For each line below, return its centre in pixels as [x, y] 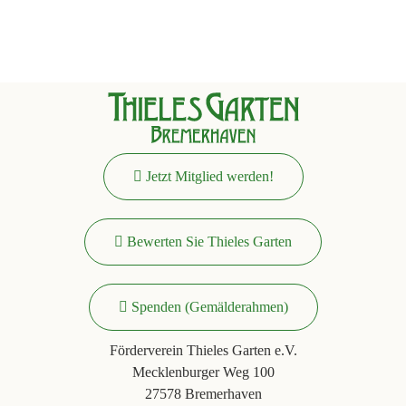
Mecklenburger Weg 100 [203, 372]
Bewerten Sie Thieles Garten [209, 241]
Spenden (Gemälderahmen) [209, 306]
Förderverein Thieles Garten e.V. [203, 350]
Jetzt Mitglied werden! [209, 176]
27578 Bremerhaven [203, 393]
